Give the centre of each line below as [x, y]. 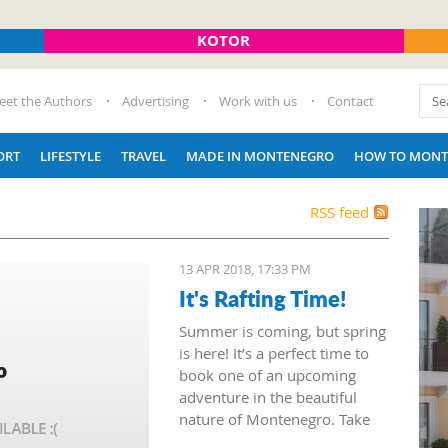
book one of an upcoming [267, 375]
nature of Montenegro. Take [274, 419]
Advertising [155, 101]
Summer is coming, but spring [282, 331]
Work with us [258, 101]
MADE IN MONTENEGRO [260, 155]
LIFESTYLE [70, 155]
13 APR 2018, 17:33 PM [245, 269]
